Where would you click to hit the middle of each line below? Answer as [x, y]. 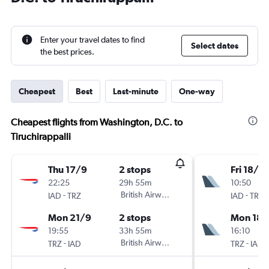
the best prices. [67, 52]
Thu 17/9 [68, 169]
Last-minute [136, 91]
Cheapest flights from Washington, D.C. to [97, 122]
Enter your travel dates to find [92, 40]
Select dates [215, 46]
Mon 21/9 [70, 217]
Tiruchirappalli [41, 137]
